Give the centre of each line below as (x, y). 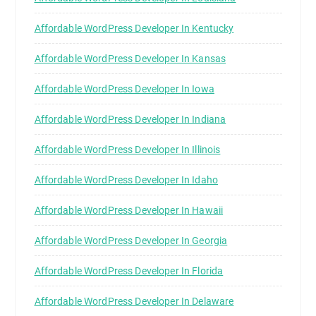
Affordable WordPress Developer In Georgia (131, 241)
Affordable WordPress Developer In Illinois (127, 150)
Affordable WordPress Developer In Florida (129, 271)
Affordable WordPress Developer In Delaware (134, 302)
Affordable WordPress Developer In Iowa (124, 89)
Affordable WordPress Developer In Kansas (130, 59)
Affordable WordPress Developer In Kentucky (134, 29)
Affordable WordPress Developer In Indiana (130, 120)
